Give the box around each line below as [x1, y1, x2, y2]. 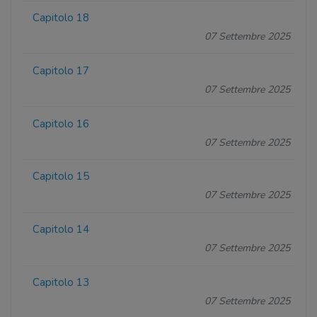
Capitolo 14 [33, 222, 90, 237]
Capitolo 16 [33, 116, 90, 131]
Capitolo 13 [33, 275, 90, 289]
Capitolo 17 [33, 63, 90, 78]
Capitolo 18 [33, 11, 90, 25]
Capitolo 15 [33, 169, 90, 184]
